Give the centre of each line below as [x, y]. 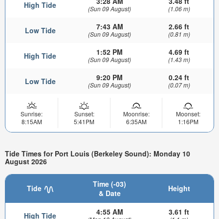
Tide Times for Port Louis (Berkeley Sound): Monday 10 [98, 153]
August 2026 [26, 161]
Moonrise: [136, 114]
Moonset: [188, 114]
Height [179, 188]
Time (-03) [109, 184]
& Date [109, 193]
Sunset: [84, 114]
